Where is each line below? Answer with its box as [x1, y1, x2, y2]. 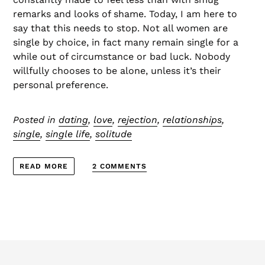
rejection [118, 114, 157, 125]
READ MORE [20, 162, 68, 170]
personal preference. [13, 79, 108, 91]
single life [46, 128, 90, 140]
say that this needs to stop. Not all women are [13, 22, 228, 34]
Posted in [13, 114, 59, 125]
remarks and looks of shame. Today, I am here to [13, 8, 237, 20]
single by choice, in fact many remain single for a [13, 36, 238, 48]
